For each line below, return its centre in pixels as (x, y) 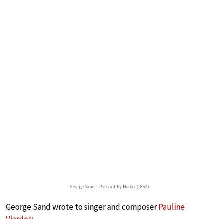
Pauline (172, 207)
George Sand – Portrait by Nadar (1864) (109, 187)
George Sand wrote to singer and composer (82, 207)
